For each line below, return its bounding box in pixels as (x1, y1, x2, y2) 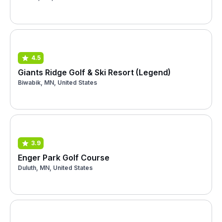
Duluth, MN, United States (18, 164, 93, 171)
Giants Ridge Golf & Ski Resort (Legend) (18, 67, 171, 77)
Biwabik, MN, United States (18, 78, 97, 86)
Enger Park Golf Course (18, 152, 110, 163)
